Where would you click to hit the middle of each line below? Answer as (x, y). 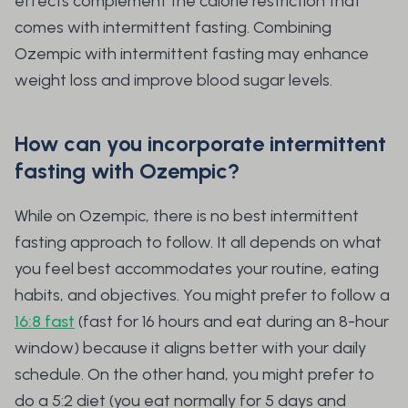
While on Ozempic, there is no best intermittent (187, 216)
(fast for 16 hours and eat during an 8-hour (232, 322)
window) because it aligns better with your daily (190, 348)
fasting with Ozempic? (127, 171)
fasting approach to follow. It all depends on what (198, 243)
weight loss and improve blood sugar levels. (175, 81)
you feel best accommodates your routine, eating (197, 269)
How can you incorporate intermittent (200, 144)
